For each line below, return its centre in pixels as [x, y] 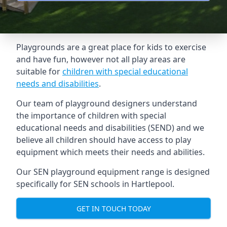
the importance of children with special [91, 116]
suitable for [39, 71]
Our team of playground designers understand [107, 103]
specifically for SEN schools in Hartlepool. [95, 184]
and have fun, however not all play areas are [101, 59]
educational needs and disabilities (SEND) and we [110, 128]
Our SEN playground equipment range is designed [113, 172]
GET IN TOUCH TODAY [113, 208]
